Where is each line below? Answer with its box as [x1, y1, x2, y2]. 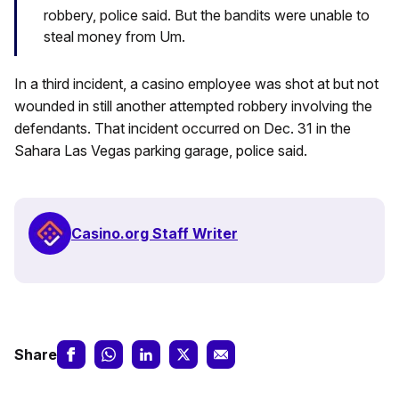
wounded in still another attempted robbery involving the [14, 97, 372, 116]
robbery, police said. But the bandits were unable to [44, 6, 370, 25]
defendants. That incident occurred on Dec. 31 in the [14, 119, 351, 138]
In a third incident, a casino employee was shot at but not [14, 75, 379, 94]
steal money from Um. [44, 28, 185, 46]
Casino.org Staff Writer [71, 224, 238, 242]
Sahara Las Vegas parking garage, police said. [14, 142, 307, 160]
